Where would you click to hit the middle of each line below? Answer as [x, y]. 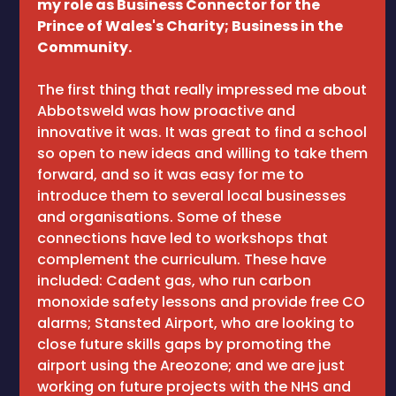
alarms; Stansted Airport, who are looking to [196, 323]
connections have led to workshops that [183, 238]
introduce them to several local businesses [192, 196]
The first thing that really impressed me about [202, 90]
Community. [84, 47]
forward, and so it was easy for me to [171, 175]
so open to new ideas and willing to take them [202, 153]
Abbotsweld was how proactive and [166, 111]
